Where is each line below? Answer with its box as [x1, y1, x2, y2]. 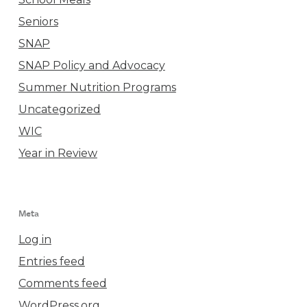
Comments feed [18, 277, 107, 290]
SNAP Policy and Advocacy [18, 59, 165, 72]
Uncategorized [18, 103, 101, 116]
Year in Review [18, 147, 97, 160]
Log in [18, 233, 51, 246]
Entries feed [18, 255, 85, 268]
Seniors [18, 15, 58, 28]
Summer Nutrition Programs [18, 81, 176, 94]
